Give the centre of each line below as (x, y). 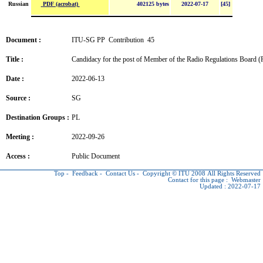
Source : (18, 98)
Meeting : (20, 136)
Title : (14, 59)
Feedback (85, 173)
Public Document (95, 156)
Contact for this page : (200, 180)
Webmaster (246, 180)
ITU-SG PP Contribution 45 (113, 40)
